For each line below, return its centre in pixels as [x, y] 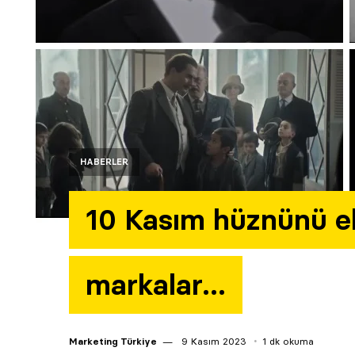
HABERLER [104, 161]
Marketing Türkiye [113, 341]
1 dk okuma [288, 341]
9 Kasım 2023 [212, 341]
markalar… [156, 284]
